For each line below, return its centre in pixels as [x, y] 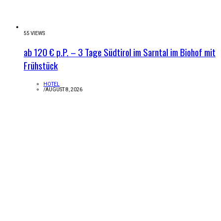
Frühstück [41, 65]
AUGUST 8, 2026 [64, 90]
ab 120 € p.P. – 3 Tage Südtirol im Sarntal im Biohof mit [120, 52]
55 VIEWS [34, 34]
